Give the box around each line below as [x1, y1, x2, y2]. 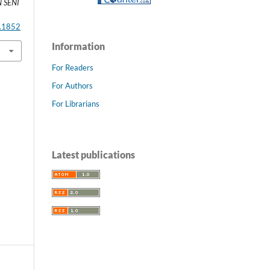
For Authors [52, 80, 93, 90]
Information [52, 40, 105, 52]
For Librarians [52, 98, 99, 108]
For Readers [52, 62, 93, 72]
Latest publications [52, 148, 135, 160]
